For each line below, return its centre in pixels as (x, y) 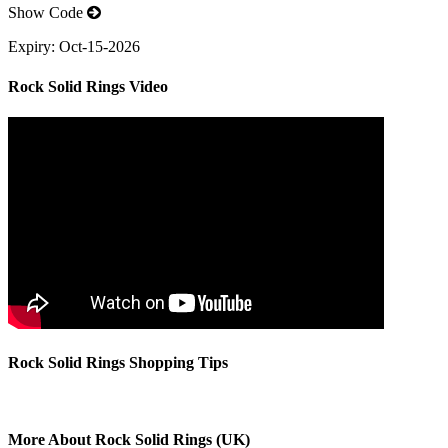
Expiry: (33, 47)
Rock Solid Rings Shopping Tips (118, 363)
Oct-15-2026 (99, 47)
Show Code (47, 13)
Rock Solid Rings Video (88, 86)
